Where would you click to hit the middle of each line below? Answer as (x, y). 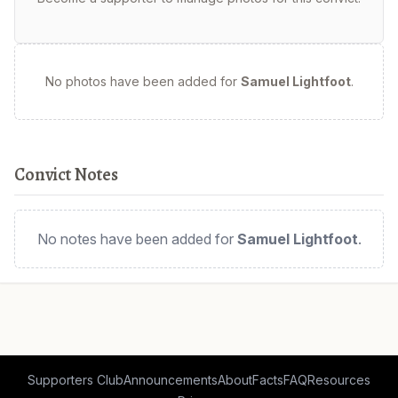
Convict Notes (66, 175)
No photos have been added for (143, 81)
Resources (339, 380)
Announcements (171, 380)
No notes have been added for (137, 239)
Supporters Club (76, 380)
